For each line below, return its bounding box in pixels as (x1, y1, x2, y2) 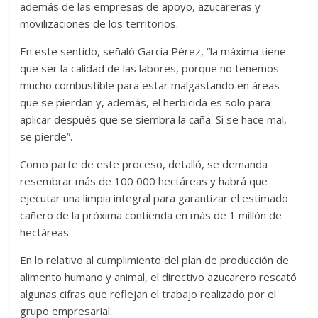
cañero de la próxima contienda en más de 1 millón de (20, 207, 283, 222)
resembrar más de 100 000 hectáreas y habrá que (20, 173, 268, 188)
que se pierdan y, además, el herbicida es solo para (20, 94, 271, 109)
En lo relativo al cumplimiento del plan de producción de (20, 252, 290, 267)
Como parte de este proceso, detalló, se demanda (20, 156, 268, 171)
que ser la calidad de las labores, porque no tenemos (20, 60, 280, 75)
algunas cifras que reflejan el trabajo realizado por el (20, 286, 277, 301)
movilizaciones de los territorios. (20, 16, 179, 31)
